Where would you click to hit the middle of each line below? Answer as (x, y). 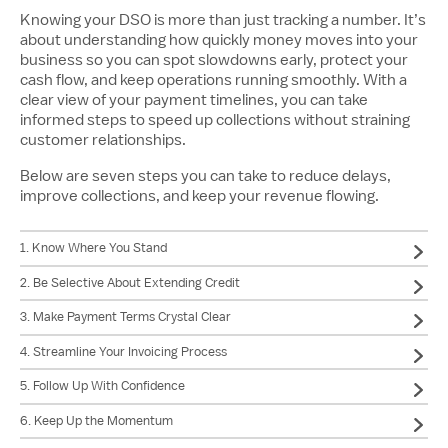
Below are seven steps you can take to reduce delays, (205, 176)
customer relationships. (103, 140)
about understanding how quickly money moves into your (219, 40)
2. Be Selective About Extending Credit (130, 282)
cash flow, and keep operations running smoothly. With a (213, 80)
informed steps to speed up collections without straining (215, 120)
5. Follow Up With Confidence (102, 386)
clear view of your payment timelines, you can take (194, 100)
